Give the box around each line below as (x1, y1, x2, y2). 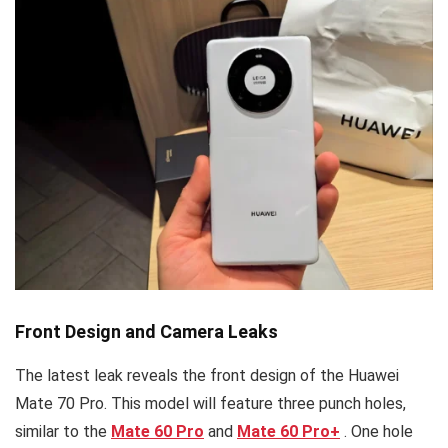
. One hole (344, 421, 413, 441)
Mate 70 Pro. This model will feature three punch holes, (15, 393, 406, 413)
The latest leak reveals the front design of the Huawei (15, 365, 399, 385)
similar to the (15, 421, 111, 441)
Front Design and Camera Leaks (15, 320, 278, 342)
